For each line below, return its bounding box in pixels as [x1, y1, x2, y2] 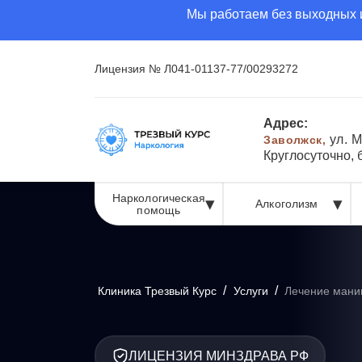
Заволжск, [263, 133, 330, 146]
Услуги [234, 284, 268, 297]
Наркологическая [112, 191, 205, 204]
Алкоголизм [255, 197, 318, 210]
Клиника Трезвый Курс [98, 284, 220, 297]
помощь [137, 203, 181, 217]
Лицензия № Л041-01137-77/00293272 [95, 61, 298, 75]
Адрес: [263, 116, 309, 130]
